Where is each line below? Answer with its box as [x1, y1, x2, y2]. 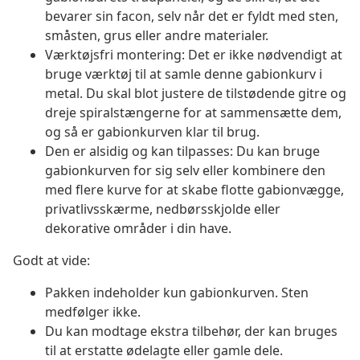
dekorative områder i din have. [45, 219, 231, 238]
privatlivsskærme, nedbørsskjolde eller [45, 200, 280, 219]
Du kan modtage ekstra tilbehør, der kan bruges [45, 322, 337, 341]
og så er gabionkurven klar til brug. [45, 123, 260, 141]
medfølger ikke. [45, 303, 141, 321]
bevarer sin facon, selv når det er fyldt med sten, [45, 7, 338, 26]
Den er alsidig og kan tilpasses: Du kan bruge [45, 142, 320, 161]
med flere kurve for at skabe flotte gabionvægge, [45, 181, 344, 199]
